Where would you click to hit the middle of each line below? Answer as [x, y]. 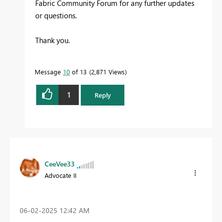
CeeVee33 [60, 164]
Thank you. [53, 40]
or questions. [56, 15]
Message [49, 71]
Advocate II [60, 175]
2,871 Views [108, 71]
